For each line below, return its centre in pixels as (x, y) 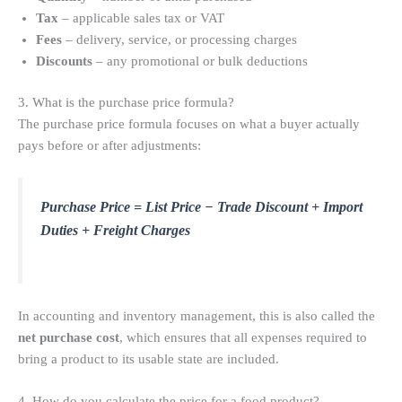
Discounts (64, 61)
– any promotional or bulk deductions (200, 61)
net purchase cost (69, 337)
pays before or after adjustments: (109, 146)
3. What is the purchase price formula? (126, 103)
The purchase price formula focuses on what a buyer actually (189, 124)
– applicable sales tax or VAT (141, 18)
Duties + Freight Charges (115, 231)
